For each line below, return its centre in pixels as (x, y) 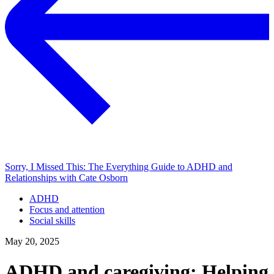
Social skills (52, 221)
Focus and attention (67, 210)
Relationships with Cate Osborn (66, 178)
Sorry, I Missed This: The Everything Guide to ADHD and (119, 167)
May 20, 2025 (32, 242)
